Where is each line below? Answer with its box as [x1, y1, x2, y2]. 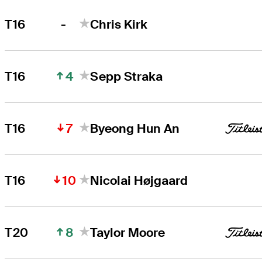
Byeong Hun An [90, 120, 180, 136]
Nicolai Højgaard [90, 172, 188, 188]
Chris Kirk [90, 16, 148, 32]
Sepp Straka [90, 68, 163, 84]
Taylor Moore [90, 224, 166, 240]
